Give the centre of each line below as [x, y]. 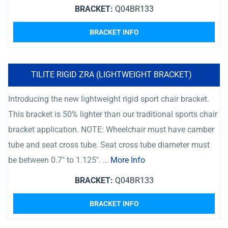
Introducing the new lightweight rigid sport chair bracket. [109, 99]
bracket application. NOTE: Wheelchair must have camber [111, 130]
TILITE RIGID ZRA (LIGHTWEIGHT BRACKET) [111, 75]
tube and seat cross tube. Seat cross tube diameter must [109, 145]
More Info [128, 160]
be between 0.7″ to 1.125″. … [59, 160]
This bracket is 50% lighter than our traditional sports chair [113, 114]
